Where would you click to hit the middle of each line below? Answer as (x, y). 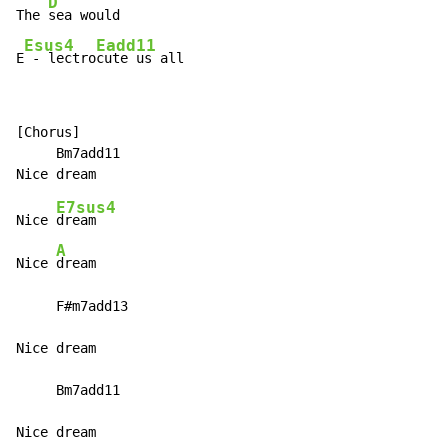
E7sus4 (86, 207)
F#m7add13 (72, 306)
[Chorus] (48, 132)
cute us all (140, 58)
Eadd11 (126, 45)
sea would (84, 15)
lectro (68, 58)
